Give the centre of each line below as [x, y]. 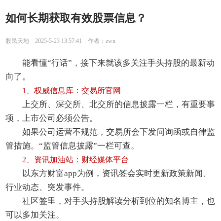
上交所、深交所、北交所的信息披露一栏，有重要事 [119, 105]
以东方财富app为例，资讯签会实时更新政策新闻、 [117, 174]
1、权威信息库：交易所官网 [72, 91]
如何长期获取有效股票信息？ [76, 18]
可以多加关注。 [35, 215]
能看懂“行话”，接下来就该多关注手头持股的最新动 [119, 63]
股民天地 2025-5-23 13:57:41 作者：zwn [61, 41]
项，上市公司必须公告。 [52, 118]
